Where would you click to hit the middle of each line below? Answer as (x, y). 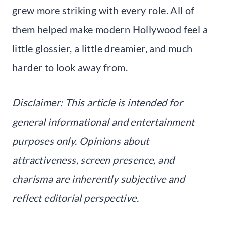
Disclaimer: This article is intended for (97, 102)
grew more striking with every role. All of (103, 10)
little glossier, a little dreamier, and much (102, 48)
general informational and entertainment (103, 121)
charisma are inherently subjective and (99, 179)
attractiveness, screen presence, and (93, 159)
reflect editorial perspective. (75, 198)
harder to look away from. (70, 67)
